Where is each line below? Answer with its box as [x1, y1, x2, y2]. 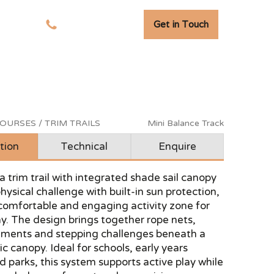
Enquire [158, 140, 196, 153]
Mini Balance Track [147, 118, 224, 128]
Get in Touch [153, 18, 209, 30]
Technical [61, 140, 108, 153]
